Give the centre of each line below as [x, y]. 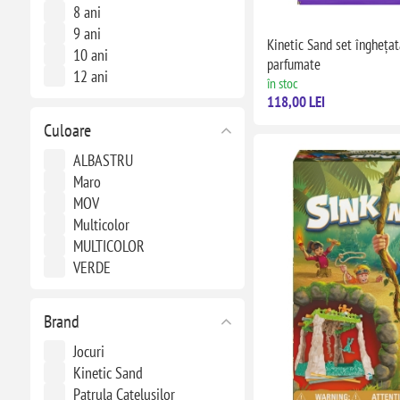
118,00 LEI [296, 101]
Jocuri [88, 351]
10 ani [90, 55]
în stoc [282, 83]
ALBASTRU [103, 160]
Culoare [67, 130]
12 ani [90, 76]
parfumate [293, 64]
